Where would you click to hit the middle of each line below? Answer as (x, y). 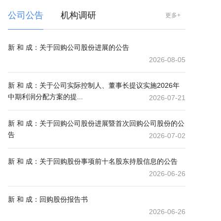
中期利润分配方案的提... (45, 97)
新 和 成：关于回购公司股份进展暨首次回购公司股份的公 (96, 123)
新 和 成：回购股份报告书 (48, 199)
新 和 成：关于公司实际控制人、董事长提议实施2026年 (94, 85)
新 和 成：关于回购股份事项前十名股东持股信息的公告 (93, 161)
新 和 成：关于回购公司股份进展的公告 (69, 47)
